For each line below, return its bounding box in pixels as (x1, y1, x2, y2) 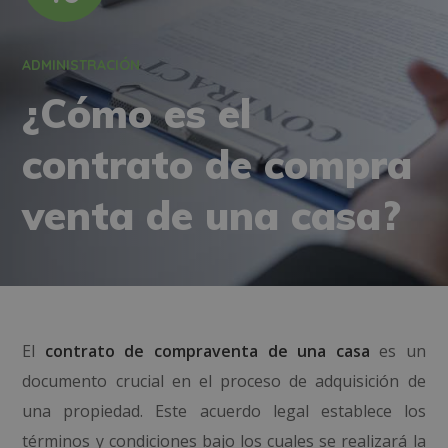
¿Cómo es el (22, 88, 252, 138)
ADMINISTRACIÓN (22, 56, 141, 74)
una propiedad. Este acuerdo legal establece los (22, 400, 426, 422)
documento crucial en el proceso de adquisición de (22, 370, 426, 392)
